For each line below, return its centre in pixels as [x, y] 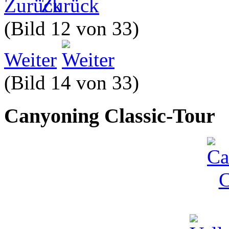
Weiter [30, 60]
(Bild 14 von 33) [72, 83]
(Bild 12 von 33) [72, 28]
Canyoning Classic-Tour [110, 116]
